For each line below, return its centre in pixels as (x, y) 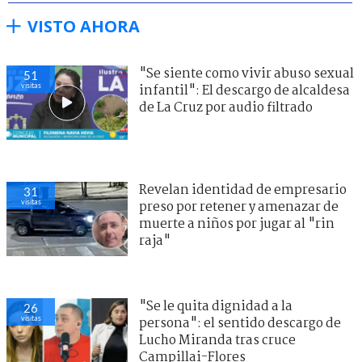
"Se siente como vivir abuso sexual (246, 74)
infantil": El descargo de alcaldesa (244, 90)
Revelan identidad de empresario (243, 190)
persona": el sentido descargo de (240, 323)
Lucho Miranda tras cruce (217, 340)
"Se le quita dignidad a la (216, 306)
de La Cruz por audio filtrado (226, 107)
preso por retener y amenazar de (239, 207)
